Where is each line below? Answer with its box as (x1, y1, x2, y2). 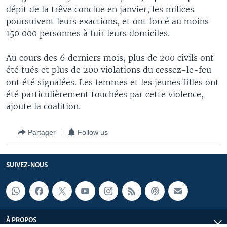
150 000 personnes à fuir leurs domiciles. (6, 28, 170, 39)
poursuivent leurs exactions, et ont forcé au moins (6, 16, 209, 26)
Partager (28, 128, 56, 136)
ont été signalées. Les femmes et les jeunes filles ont (6, 77, 219, 87)
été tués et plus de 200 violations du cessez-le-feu (6, 65, 211, 75)
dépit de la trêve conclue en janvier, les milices (6, 4, 194, 14)
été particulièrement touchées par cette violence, (6, 89, 204, 99)
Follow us (78, 128, 108, 136)
